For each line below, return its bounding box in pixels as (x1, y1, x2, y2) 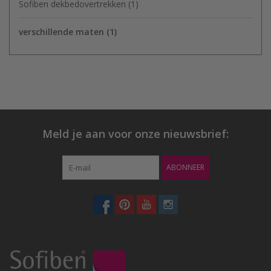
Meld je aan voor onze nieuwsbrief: (42, 126, 229, 141)
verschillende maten (19, 25, 106, 38)
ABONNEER (166, 162, 204, 172)
